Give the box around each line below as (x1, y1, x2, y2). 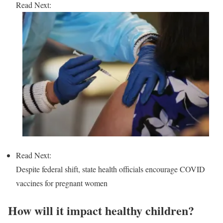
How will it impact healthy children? (8, 201, 194, 219)
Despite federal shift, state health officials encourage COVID (16, 163, 205, 174)
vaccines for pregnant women (16, 177, 108, 188)
